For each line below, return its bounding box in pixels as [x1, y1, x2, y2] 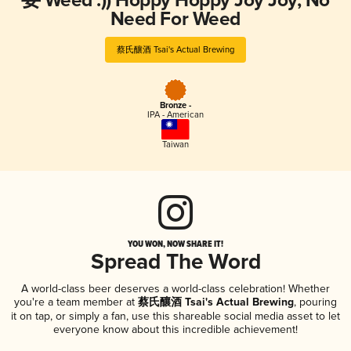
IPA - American [147, 110, 204, 121]
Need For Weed [110, 7, 241, 31]
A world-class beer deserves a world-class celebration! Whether [21, 281, 330, 295]
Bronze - [160, 100, 191, 112]
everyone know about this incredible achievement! [53, 322, 298, 336]
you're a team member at [14, 295, 135, 309]
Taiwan [162, 139, 189, 150]
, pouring [294, 295, 337, 309]
